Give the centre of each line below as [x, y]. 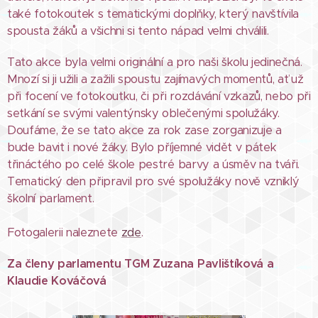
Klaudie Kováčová [57, 281]
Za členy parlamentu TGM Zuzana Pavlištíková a [141, 264]
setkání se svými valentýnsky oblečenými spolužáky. [143, 113]
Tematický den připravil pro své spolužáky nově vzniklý [153, 181]
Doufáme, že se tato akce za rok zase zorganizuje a [144, 130]
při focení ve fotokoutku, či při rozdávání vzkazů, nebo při [159, 96]
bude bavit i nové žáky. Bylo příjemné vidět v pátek [142, 147]
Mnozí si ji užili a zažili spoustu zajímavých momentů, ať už [155, 79]
